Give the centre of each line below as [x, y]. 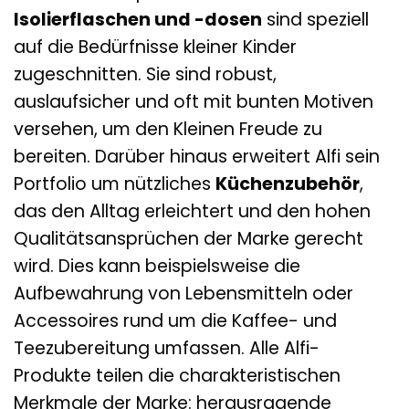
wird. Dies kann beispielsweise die [157, 267]
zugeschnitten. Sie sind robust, [145, 75]
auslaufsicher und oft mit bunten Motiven [194, 102]
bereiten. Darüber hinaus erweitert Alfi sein [197, 157]
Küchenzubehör [288, 184]
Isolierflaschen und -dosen [138, 20]
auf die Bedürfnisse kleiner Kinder [155, 47]
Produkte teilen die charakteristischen [177, 376]
